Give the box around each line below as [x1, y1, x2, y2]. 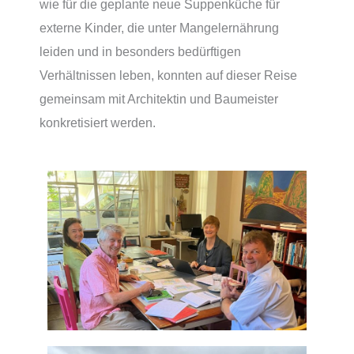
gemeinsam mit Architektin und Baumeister [40, 91, 278, 106]
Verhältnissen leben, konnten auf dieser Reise [40, 67, 297, 82]
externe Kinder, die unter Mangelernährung [40, 20, 279, 35]
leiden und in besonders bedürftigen [40, 43, 241, 58]
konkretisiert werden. [40, 115, 156, 130]
